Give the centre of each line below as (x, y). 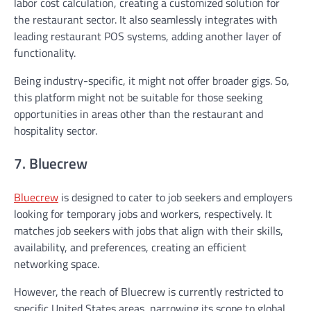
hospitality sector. (56, 130)
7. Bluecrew (51, 163)
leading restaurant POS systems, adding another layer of (148, 36)
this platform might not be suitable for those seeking (138, 97)
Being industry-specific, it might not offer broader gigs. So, (152, 80)
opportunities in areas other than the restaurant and (138, 114)
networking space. (57, 264)
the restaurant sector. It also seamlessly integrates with (146, 19)
